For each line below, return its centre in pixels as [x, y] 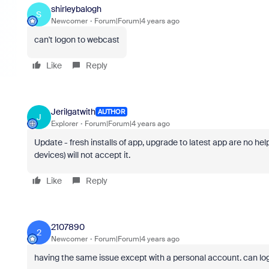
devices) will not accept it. [82, 155]
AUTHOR [111, 112]
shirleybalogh [76, 9]
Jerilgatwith [73, 111]
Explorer [64, 123]
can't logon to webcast [77, 40]
